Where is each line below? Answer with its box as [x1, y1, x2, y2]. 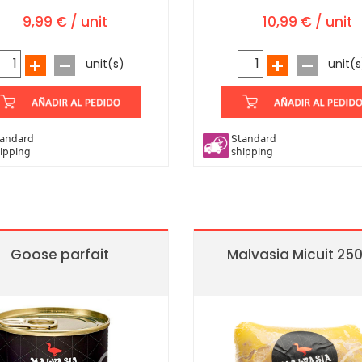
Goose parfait [11, 245, 109, 264]
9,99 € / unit [22, 12, 107, 32]
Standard [231, 133, 276, 145]
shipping [231, 146, 273, 158]
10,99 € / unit [262, 12, 352, 32]
